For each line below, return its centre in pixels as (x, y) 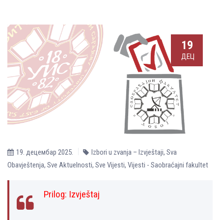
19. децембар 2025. (45, 152)
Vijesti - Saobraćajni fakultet (168, 165)
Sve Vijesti (110, 165)
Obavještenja (26, 165)
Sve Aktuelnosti (70, 165)
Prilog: (56, 194)
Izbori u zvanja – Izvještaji (127, 152)
